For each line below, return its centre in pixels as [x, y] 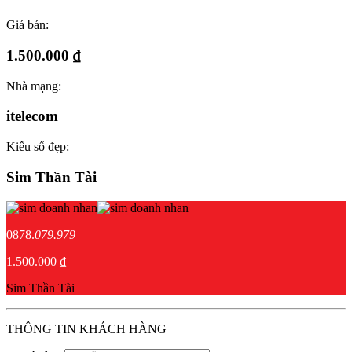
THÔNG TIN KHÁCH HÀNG [86, 328]
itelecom [32, 116]
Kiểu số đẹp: [38, 147]
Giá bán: [27, 25]
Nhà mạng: [34, 86]
